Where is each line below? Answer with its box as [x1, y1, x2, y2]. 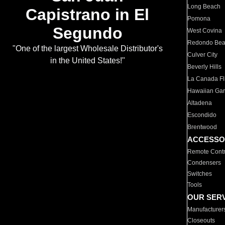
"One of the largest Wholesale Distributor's [12, 44, 163, 53]
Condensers [187, 159, 221, 166]
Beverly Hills [187, 63, 222, 70]
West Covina [187, 27, 222, 34]
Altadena [187, 99, 212, 106]
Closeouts [187, 217, 215, 224]
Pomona [187, 15, 211, 22]
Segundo [52, 24, 123, 43]
